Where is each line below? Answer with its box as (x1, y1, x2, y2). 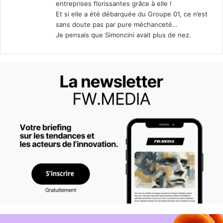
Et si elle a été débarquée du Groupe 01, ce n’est (56, 10, 208, 18)
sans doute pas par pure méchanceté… (56, 20, 178, 29)
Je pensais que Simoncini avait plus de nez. (56, 31, 191, 39)
